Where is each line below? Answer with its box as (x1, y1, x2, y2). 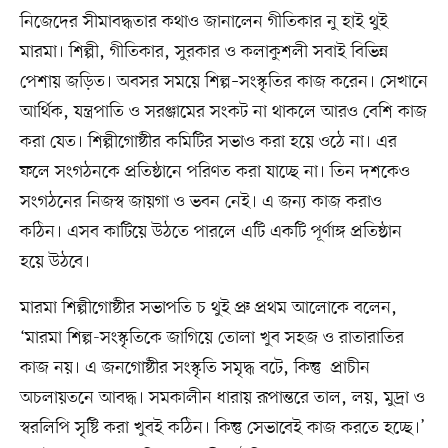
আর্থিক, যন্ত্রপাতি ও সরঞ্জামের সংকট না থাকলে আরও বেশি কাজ (19, 99, 427, 124)
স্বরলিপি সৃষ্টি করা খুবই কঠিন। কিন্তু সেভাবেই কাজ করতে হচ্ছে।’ (19, 415, 425, 440)
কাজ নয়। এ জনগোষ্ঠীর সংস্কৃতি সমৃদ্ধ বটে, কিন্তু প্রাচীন (19, 355, 370, 380)
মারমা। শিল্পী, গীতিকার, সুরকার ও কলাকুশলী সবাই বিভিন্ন (19, 39, 388, 64)
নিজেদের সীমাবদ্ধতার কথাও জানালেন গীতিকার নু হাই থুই (19, 9, 388, 34)
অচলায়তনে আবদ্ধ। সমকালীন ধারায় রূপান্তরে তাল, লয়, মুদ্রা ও (19, 385, 425, 410)
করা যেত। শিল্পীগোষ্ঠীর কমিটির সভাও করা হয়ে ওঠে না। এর (19, 129, 397, 154)
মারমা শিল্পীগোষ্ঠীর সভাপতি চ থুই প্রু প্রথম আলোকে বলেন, (19, 295, 397, 320)
